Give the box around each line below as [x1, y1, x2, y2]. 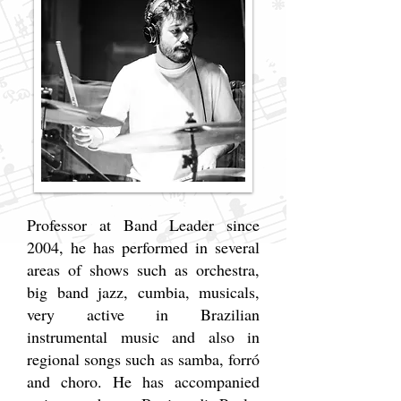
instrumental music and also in [27, 326, 260, 347]
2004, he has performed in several [27, 236, 260, 258]
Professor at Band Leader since [27, 214, 260, 235]
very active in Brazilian [27, 303, 260, 325]
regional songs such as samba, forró [27, 348, 260, 370]
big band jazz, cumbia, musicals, [27, 281, 260, 303]
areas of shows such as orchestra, [27, 259, 260, 280]
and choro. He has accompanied [27, 371, 260, 392]
